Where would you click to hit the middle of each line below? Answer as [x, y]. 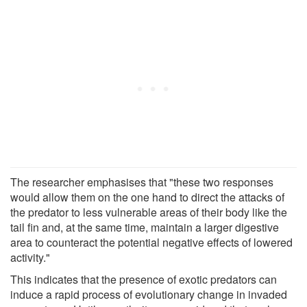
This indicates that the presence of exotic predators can [144, 279]
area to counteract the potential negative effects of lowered [151, 242]
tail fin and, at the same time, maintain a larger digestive [145, 227]
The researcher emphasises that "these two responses [142, 182]
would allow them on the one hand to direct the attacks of [147, 197]
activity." [30, 257]
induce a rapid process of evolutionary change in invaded [149, 294]
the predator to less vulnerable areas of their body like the [149, 212]
